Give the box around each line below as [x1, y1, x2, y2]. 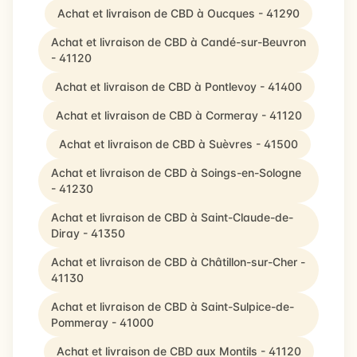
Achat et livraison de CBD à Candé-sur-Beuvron [51, 35, 306, 49]
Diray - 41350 [51, 226, 125, 240]
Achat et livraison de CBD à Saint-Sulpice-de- [51, 300, 294, 313]
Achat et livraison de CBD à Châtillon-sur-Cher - [51, 255, 305, 269]
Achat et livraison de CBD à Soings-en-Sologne [51, 166, 301, 179]
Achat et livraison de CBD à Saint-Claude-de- [51, 210, 293, 224]
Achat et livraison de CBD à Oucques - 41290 [57, 6, 300, 20]
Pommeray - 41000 [51, 316, 154, 329]
